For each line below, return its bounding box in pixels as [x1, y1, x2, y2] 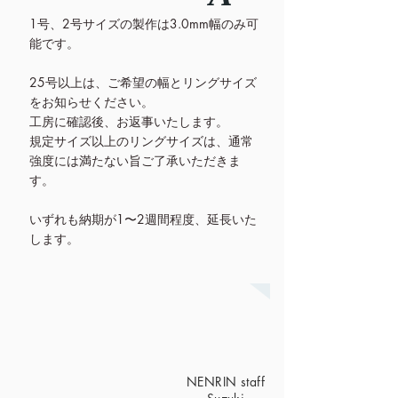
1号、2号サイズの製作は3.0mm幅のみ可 [29, 15, 259, 32]
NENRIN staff [186, 373, 266, 390]
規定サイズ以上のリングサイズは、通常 [29, 132, 253, 149]
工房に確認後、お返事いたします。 [29, 113, 228, 130]
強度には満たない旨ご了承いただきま [29, 152, 241, 169]
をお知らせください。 [29, 93, 154, 110]
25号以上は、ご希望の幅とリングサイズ [29, 74, 257, 91]
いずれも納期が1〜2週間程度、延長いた [29, 211, 257, 227]
